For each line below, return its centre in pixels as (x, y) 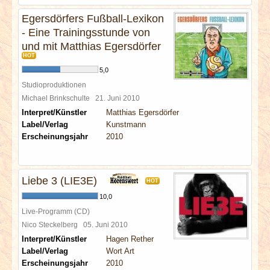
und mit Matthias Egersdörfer (91, 46)
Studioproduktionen (54, 85)
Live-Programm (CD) (56, 211)
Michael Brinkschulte (58, 98)
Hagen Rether (130, 239)
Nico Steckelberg (52, 224)
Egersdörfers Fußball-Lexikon (93, 19)
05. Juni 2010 (107, 224)
